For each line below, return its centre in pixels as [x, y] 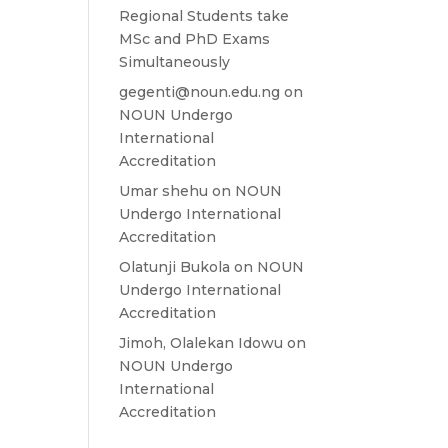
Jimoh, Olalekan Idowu [201, 343]
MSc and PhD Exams [195, 39]
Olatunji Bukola [175, 267]
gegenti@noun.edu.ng [200, 92]
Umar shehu [164, 191]
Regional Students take [204, 16]
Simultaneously [175, 62]
